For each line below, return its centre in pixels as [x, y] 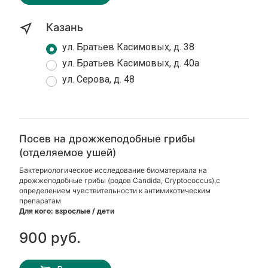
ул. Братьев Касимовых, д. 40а [131, 63]
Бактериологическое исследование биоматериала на [113, 170]
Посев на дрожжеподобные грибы [107, 139]
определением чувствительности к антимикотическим [115, 191]
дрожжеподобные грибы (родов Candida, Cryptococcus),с [120, 180]
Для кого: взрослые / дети [67, 211]
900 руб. [50, 238]
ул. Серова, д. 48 [99, 79]
